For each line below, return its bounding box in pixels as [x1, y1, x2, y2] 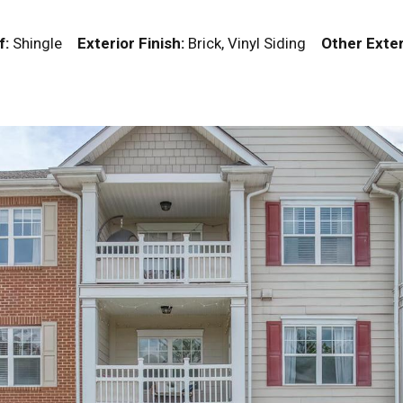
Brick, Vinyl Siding [184, 33, 321, 52]
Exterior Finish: [77, 33, 184, 52]
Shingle [9, 33, 77, 52]
